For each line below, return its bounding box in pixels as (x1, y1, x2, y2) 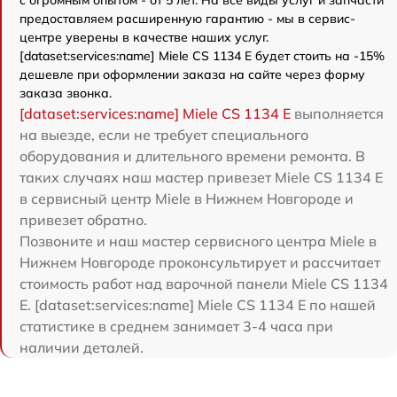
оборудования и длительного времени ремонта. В (19, 147, 365, 165)
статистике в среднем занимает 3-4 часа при (19, 317, 333, 335)
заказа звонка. (19, 85, 112, 101)
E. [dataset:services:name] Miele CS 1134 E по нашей (19, 296, 376, 314)
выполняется (291, 105, 384, 122)
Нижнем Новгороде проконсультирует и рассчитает (19, 253, 380, 271)
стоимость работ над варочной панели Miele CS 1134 (19, 275, 388, 292)
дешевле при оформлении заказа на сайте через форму (19, 66, 365, 82)
